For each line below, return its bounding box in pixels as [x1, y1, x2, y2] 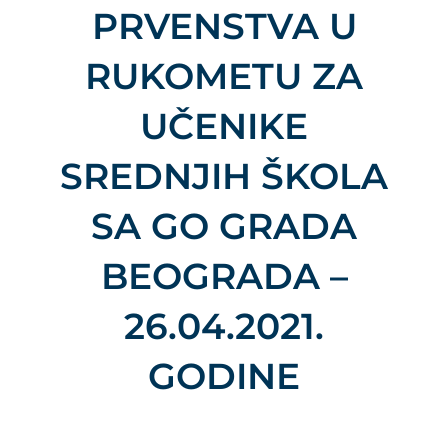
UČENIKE [140, 104, 308, 149]
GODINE [148, 354, 300, 399]
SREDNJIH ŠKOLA [60, 154, 388, 199]
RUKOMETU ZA [85, 54, 363, 99]
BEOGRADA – [100, 254, 348, 299]
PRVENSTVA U [91, 4, 357, 49]
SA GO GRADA [91, 204, 357, 249]
